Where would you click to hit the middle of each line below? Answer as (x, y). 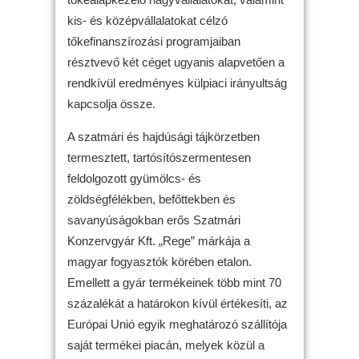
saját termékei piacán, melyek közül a (166, 345)
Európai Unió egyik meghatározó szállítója (177, 324)
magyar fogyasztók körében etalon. (159, 261)
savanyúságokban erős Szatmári (154, 220)
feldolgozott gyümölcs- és (134, 178)
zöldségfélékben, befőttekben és (151, 199)
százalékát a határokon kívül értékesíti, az (177, 303)
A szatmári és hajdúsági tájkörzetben (163, 136)
